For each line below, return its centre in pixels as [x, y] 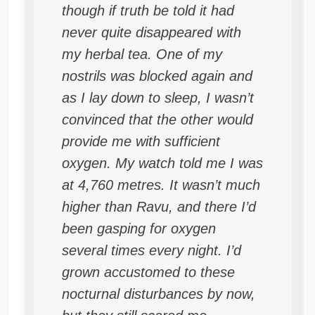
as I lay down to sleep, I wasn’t [157, 98]
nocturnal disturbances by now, [158, 294]
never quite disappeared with [151, 33]
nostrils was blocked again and [157, 76]
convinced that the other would [157, 120]
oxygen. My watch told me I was [162, 163]
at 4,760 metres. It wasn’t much [161, 185]
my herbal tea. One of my [142, 54]
